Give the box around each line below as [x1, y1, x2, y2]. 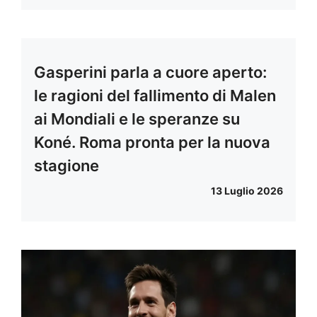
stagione [34, 156, 99, 175]
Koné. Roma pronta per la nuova [34, 133, 270, 152]
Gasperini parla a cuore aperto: [34, 63, 267, 82]
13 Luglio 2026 [211, 185, 283, 197]
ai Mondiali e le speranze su [34, 110, 240, 129]
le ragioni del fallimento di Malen [34, 86, 276, 105]
